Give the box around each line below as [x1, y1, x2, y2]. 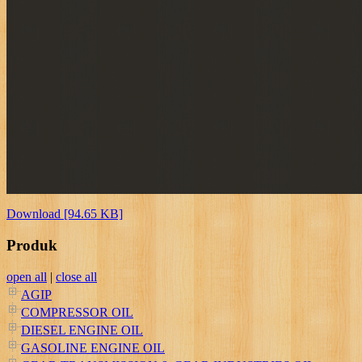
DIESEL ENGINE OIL [21, 322, 143, 337]
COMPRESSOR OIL [21, 305, 133, 319]
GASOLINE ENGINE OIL [21, 340, 165, 355]
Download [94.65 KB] [6, 207, 123, 221]
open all [6, 269, 47, 284]
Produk [6, 236, 57, 254]
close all [56, 269, 97, 284]
